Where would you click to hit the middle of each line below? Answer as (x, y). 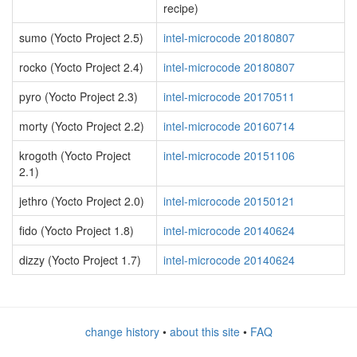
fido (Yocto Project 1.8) (76, 230)
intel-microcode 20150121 (229, 201)
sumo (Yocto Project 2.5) (81, 37)
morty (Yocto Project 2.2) (82, 126)
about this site (204, 331)
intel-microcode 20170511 (229, 96)
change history (122, 331)
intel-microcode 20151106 (229, 155)
